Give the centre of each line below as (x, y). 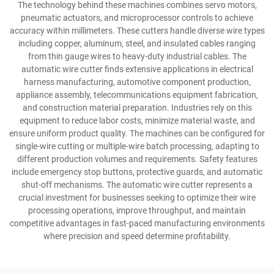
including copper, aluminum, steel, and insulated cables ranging (137, 44)
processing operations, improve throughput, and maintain (137, 211)
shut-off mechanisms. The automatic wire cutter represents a (137, 185)
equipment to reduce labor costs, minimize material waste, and (137, 121)
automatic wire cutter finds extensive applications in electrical (137, 69)
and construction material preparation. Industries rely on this (137, 108)
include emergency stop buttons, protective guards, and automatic (137, 172)
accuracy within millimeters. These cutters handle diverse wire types (137, 31)
